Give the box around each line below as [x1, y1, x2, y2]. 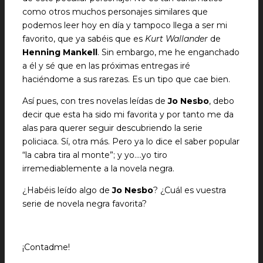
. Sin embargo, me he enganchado [97, 47, 240, 58]
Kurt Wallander [145, 33, 208, 44]
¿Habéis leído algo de [22, 185, 112, 195]
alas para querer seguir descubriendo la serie [22, 123, 203, 133]
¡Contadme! [22, 242, 70, 252]
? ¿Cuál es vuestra [153, 185, 226, 195]
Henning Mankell [22, 47, 97, 58]
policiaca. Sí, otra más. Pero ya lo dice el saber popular [22, 136, 240, 147]
